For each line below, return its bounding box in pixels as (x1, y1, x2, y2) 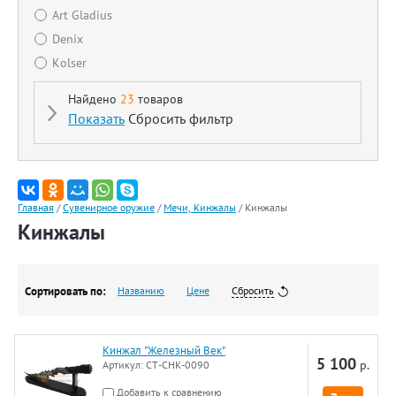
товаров (134, 91, 183, 107)
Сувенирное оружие (63, 201, 155, 214)
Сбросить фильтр (128, 110, 233, 127)
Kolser (52, 55, 87, 71)
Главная (18, 201, 54, 214)
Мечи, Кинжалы (164, 201, 236, 214)
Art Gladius (52, 7, 112, 23)
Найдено (68, 91, 120, 107)
